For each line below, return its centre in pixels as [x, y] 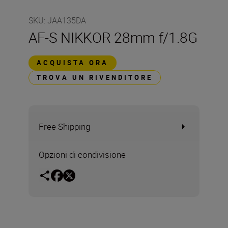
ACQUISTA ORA [73, 63]
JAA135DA [67, 20]
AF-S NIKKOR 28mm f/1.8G [113, 37]
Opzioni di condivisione [82, 154]
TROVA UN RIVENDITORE [95, 77]
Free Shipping [64, 126]
